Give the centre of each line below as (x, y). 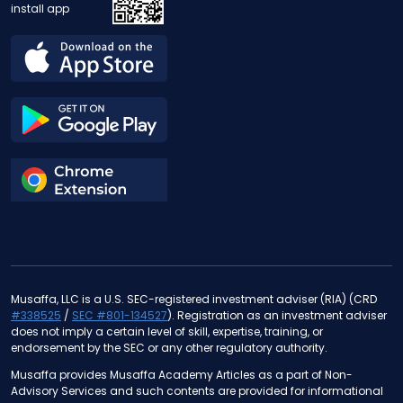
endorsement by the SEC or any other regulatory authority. (169, 347)
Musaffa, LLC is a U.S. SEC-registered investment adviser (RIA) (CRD (194, 299)
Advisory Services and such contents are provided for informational (197, 390)
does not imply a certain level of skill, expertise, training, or (167, 331)
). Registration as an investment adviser (277, 315)
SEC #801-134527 (120, 315)
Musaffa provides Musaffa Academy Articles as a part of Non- (182, 374)
